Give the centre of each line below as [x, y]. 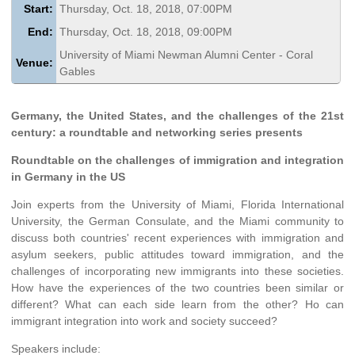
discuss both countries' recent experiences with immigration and [177, 237]
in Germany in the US [68, 176]
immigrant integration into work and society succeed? [144, 321]
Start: [38, 8]
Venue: [34, 62]
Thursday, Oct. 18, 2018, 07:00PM [146, 8]
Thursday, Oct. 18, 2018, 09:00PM [146, 31]
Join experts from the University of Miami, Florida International [177, 204]
